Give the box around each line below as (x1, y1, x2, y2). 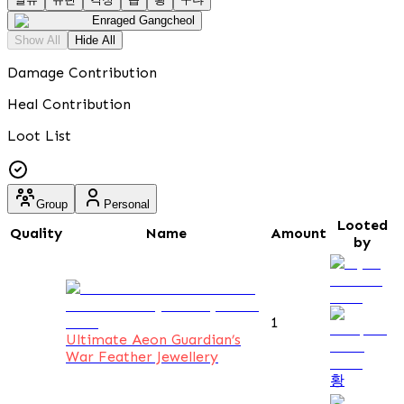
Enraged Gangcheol (92, 13, 195, 27)
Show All (14, 32, 60, 47)
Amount (271, 224, 326, 242)
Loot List (7, 126, 71, 144)
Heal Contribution (7, 95, 131, 113)
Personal (104, 197, 150, 211)
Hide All (75, 32, 115, 47)
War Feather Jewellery (66, 347, 218, 365)
